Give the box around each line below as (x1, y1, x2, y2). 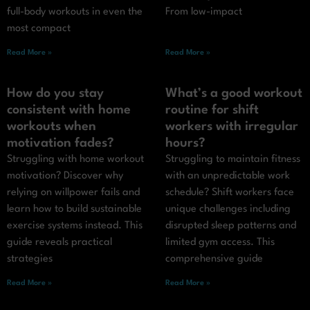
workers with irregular (165, 120, 298, 134)
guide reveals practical (7, 237, 112, 248)
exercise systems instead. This (7, 221, 143, 232)
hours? (165, 137, 206, 150)
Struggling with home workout (7, 154, 144, 165)
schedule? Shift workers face (165, 188, 294, 199)
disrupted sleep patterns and (165, 221, 296, 232)
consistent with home (7, 104, 131, 117)
